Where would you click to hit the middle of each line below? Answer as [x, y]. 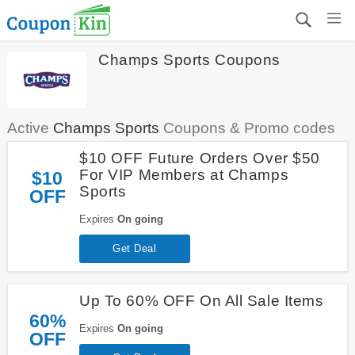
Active [30, 128]
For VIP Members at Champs [184, 174]
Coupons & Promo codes [247, 128]
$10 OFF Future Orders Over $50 [200, 158]
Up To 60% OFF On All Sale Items [201, 300]
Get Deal [135, 248]
